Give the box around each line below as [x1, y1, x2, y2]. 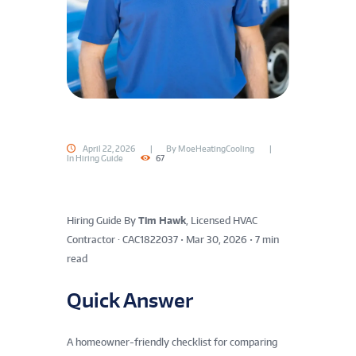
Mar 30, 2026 [186, 234, 247, 246]
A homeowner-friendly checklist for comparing [67, 335, 277, 348]
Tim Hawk [138, 215, 186, 227]
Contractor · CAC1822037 [67, 234, 178, 246]
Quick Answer [67, 288, 193, 313]
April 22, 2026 [83, 143, 135, 153]
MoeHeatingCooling [177, 143, 254, 153]
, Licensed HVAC [186, 215, 257, 227]
